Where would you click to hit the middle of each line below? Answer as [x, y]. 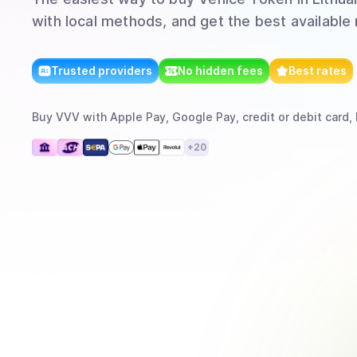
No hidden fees [220, 71]
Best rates [318, 71]
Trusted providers [102, 71]
